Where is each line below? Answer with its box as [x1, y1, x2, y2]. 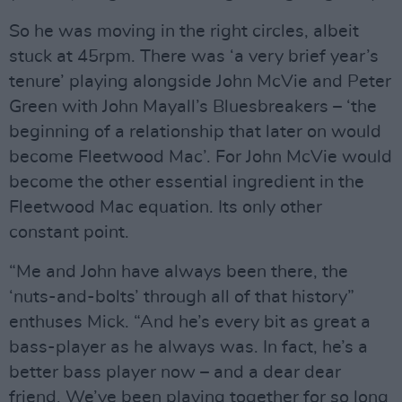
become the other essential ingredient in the [9, 173, 364, 191]
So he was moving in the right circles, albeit [9, 22, 359, 40]
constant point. [9, 223, 129, 241]
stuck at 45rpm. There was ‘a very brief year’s [9, 48, 379, 66]
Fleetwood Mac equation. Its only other [9, 198, 322, 216]
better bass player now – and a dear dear [9, 363, 341, 381]
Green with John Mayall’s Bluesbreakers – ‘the [9, 98, 377, 116]
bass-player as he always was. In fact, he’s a [9, 338, 368, 356]
